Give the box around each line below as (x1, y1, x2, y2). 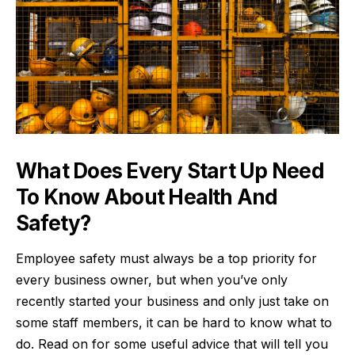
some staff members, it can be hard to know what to (16, 314, 332, 330)
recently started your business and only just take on (16, 292, 329, 309)
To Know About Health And (16, 184, 278, 209)
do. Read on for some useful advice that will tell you (16, 335, 328, 352)
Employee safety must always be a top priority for (16, 250, 317, 266)
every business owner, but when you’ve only (16, 271, 288, 288)
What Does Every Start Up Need (16, 158, 324, 183)
